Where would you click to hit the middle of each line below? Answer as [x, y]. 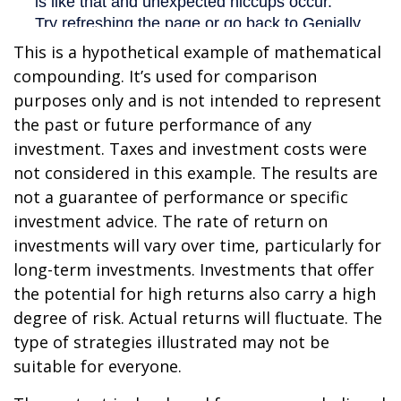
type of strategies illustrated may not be [171, 341]
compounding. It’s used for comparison [165, 76]
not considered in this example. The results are [196, 172]
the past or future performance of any [162, 124]
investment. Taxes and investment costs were [190, 148]
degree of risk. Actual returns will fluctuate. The [198, 317]
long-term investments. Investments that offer [194, 269]
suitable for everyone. [98, 366]
